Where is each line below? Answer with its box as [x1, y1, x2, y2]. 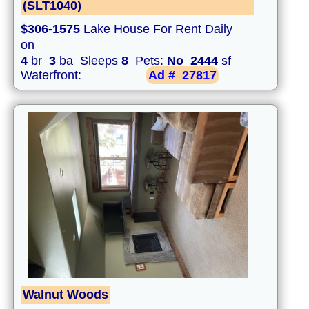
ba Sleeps [56, 54, 121, 68]
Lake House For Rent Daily [80, 22, 232, 37]
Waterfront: [21, 68, 85, 83]
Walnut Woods [23, 288, 108, 302]
